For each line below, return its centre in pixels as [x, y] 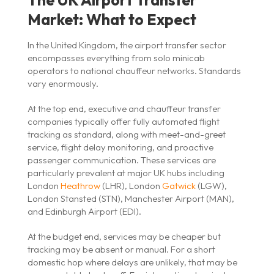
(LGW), [211, 185]
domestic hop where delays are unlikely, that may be [132, 262]
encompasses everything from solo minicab [116, 57]
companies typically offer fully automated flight [123, 121]
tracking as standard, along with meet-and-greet [126, 134]
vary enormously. [63, 83]
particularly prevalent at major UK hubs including [126, 172]
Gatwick [179, 185]
